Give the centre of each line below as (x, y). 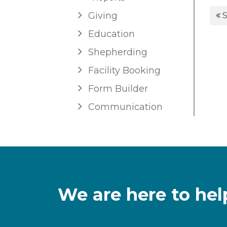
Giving (103, 16)
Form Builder (118, 89)
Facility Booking (124, 71)
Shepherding (118, 52)
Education (111, 34)
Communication (125, 107)
